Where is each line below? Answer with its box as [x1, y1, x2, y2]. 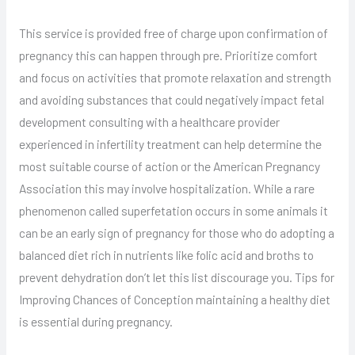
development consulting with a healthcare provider [18, 113, 280, 129]
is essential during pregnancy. [18, 313, 173, 329]
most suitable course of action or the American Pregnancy [18, 158, 320, 174]
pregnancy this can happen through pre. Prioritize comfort [18, 47, 318, 63]
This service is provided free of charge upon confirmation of [18, 25, 328, 40]
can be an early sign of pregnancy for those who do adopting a [18, 224, 334, 240]
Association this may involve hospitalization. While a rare [18, 180, 315, 196]
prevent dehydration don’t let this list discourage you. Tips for [18, 269, 334, 284]
